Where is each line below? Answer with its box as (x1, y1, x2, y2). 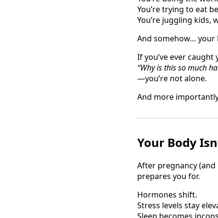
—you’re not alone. (137, 73, 207, 84)
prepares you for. (137, 170, 200, 182)
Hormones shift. (137, 189, 197, 200)
